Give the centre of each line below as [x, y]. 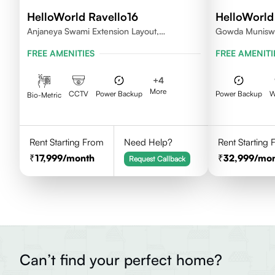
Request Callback [157, 159]
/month [79, 158]
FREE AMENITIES [61, 53]
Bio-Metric [44, 95]
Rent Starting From [67, 142]
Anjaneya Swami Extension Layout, [93, 31]
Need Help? [148, 142]
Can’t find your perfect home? [121, 260]
